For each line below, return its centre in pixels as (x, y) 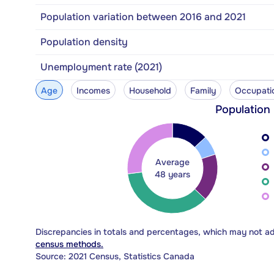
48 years (172, 174)
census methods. (69, 244)
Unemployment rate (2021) (101, 67)
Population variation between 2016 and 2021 (143, 17)
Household (150, 90)
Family (203, 90)
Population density (84, 42)
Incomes (93, 90)
